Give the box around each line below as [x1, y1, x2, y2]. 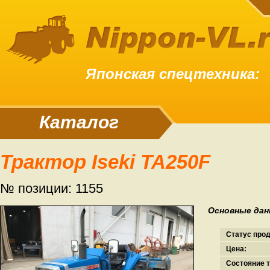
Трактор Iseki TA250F [11, 151, 210, 173]
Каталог [50, 112, 119, 132]
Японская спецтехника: [86, 66, 260, 82]
